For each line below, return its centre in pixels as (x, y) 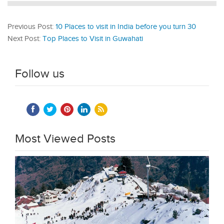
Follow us (40, 74)
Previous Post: (31, 26)
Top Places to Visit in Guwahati (93, 38)
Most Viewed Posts (65, 139)
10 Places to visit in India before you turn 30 (126, 26)
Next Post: (25, 38)
